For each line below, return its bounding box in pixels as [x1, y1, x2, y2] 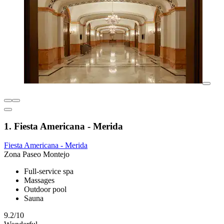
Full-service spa [24, 167, 73, 176]
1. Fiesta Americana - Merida [4, 120, 123, 131]
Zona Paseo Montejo [4, 150, 69, 159]
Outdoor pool [24, 185, 66, 194]
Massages [24, 176, 54, 185]
